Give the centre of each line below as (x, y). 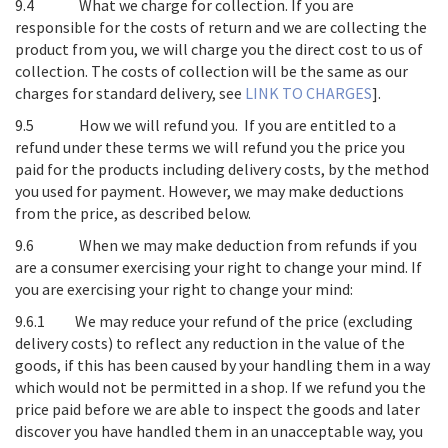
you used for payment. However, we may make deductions (209, 191)
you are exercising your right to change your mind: (184, 289)
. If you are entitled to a (315, 125)
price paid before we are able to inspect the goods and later (217, 409)
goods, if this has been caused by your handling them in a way (222, 365)
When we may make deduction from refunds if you (248, 245)
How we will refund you (157, 125)
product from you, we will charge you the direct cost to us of (219, 49)
